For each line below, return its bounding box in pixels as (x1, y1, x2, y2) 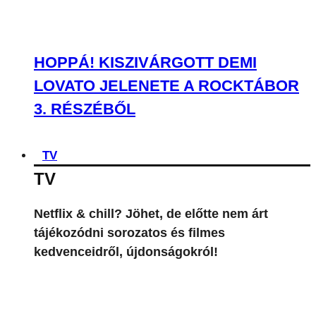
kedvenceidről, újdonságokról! (34, 83, 218, 97)
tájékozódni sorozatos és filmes (34, 64, 225, 78)
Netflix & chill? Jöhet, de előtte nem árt (34, 45, 268, 59)
